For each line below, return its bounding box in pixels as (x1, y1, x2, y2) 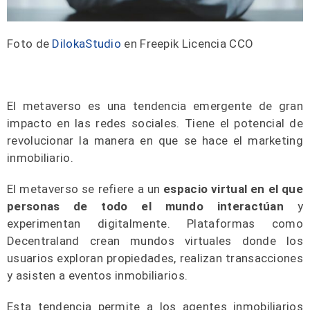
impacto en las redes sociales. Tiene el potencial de (7, 116, 303, 131)
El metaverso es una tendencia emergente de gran (7, 99, 303, 113)
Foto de (7, 37, 53, 51)
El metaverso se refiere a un (7, 182, 161, 197)
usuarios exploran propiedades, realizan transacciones (7, 251, 303, 266)
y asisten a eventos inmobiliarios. (7, 268, 188, 283)
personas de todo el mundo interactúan (7, 199, 284, 214)
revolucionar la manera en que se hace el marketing (7, 134, 303, 148)
